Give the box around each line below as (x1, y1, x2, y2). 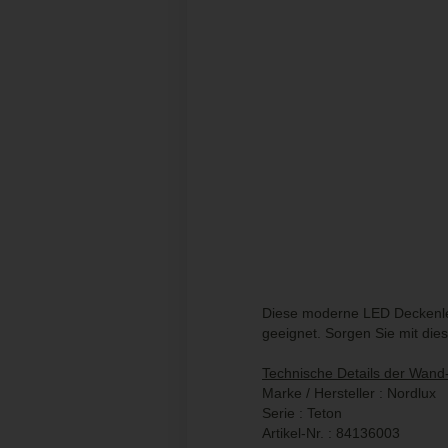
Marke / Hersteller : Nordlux (262, 385, 436, 402)
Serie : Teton (262, 405, 342, 422)
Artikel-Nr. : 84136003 (262, 425, 400, 442)
